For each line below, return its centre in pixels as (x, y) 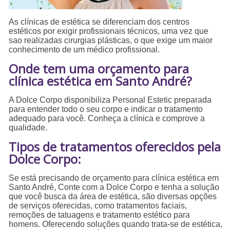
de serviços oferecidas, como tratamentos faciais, (98, 206)
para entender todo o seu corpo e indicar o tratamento (106, 109)
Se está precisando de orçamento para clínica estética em (114, 178)
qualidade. (28, 128)
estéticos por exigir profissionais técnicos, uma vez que (109, 31)
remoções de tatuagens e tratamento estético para (100, 215)
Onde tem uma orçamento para (99, 69)
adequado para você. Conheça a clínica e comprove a (107, 119)
